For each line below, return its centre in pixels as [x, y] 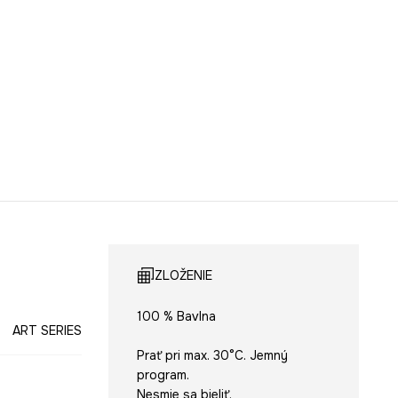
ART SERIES [47, 330]
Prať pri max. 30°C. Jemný [212, 355]
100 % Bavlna [176, 316]
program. [163, 374]
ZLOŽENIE [183, 275]
